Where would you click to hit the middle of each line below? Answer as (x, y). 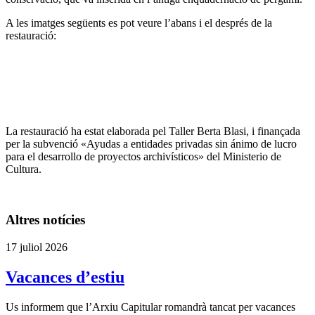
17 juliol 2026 (37, 247)
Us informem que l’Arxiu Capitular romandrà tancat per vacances (150, 307)
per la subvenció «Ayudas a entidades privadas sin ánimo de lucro (151, 143)
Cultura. (24, 169)
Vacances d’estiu (65, 277)
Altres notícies (45, 220)
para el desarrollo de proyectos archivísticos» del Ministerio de (143, 156)
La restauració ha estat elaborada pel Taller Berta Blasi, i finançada (153, 131)
